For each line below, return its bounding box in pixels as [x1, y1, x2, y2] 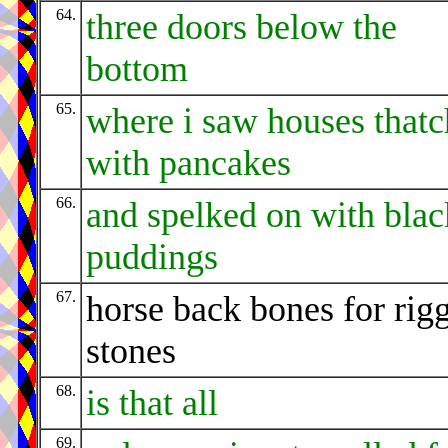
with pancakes [86, 143, 291, 184]
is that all [86, 383, 218, 424]
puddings [86, 237, 218, 278]
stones [86, 331, 176, 372]
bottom [86, 49, 188, 90]
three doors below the [86, 7, 397, 48]
